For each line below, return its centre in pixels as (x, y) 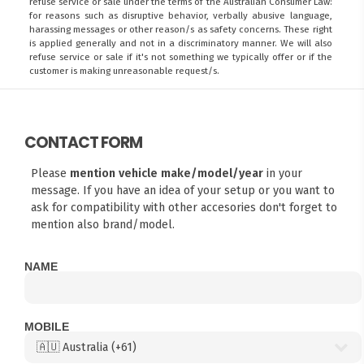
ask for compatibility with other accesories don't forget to (184, 207)
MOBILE (47, 327)
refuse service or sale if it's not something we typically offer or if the (181, 57)
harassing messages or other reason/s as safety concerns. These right (181, 30)
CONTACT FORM (84, 142)
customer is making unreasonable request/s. (125, 71)
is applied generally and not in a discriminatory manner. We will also (181, 43)
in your (282, 173)
